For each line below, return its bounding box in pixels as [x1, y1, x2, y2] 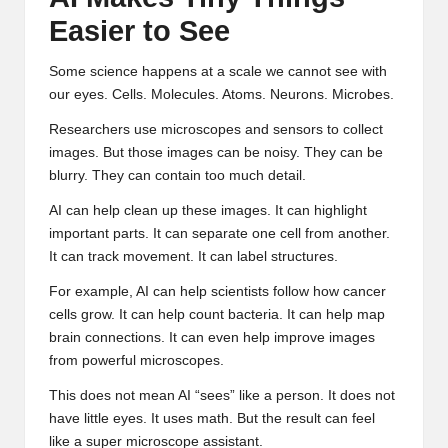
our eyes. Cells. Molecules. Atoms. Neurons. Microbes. [49, 87, 394, 103]
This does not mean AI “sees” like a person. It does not [49, 388, 395, 404]
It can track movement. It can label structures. [49, 249, 338, 265]
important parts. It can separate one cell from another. [49, 226, 390, 242]
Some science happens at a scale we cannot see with [49, 64, 387, 80]
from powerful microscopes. [49, 353, 224, 369]
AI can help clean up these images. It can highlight [49, 203, 367, 219]
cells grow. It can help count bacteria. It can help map [49, 307, 385, 323]
